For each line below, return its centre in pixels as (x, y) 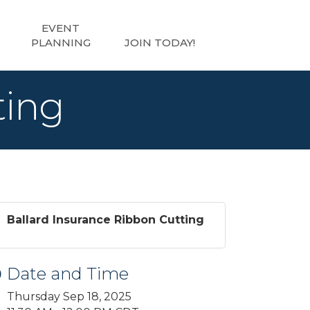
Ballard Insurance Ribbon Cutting (106, 220)
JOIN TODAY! (160, 43)
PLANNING (61, 43)
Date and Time (68, 274)
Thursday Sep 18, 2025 (70, 297)
